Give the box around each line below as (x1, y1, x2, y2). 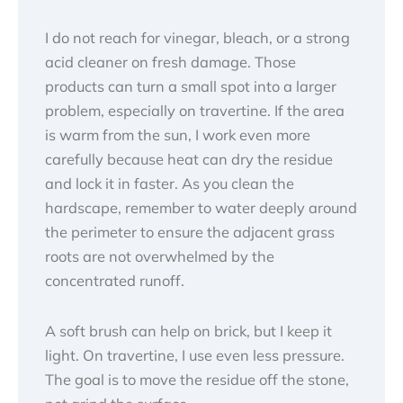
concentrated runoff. (45, 271, 184, 290)
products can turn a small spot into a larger (45, 76, 336, 95)
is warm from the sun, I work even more (45, 125, 310, 144)
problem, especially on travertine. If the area (45, 101, 345, 120)
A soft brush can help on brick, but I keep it (45, 321, 332, 340)
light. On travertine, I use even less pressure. (45, 345, 345, 364)
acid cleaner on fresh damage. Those (45, 52, 296, 71)
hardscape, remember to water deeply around (45, 198, 357, 217)
